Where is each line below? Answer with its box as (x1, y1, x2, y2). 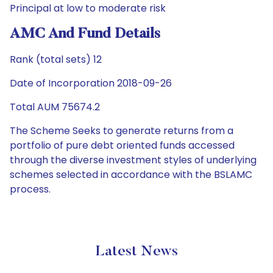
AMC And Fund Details (10, 27, 160, 41)
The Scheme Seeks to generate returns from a (10, 124, 233, 138)
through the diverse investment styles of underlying (10, 153, 257, 167)
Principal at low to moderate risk (10, 1, 166, 15)
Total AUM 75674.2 (10, 100, 100, 114)
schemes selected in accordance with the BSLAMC (10, 168, 252, 182)
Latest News (95, 244, 178, 259)
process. (10, 182, 51, 196)
